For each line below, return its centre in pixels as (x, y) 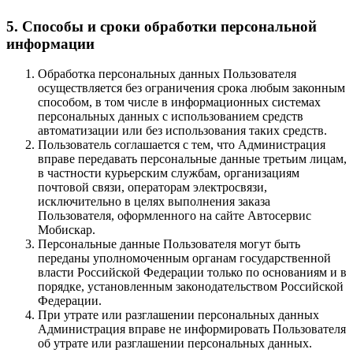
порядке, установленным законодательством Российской (191, 287)
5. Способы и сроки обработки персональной (162, 26)
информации (50, 43)
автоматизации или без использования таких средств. (182, 131)
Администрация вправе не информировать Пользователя (192, 329)
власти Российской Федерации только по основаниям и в (192, 273)
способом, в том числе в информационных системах (179, 102)
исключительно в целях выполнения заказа (154, 202)
